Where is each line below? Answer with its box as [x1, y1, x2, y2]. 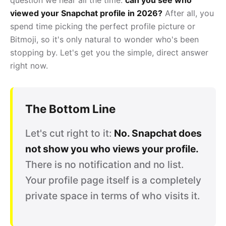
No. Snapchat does [114, 127, 202, 139]
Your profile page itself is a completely [25, 174, 201, 186]
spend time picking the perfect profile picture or [10, 21, 195, 31]
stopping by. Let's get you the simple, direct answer [10, 47, 208, 58]
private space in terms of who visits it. [25, 189, 200, 202]
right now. [10, 60, 48, 71]
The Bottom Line [25, 101, 116, 116]
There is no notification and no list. [25, 158, 184, 171]
